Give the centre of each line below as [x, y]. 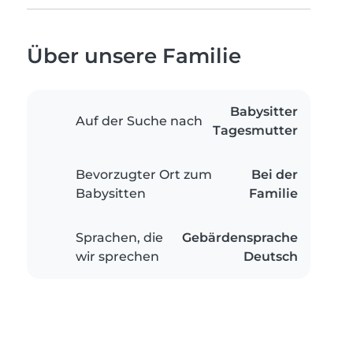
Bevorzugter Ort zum [144, 175]
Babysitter [264, 112]
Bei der [275, 175]
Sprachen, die [119, 238]
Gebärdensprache [240, 238]
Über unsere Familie [134, 56]
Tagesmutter [255, 131]
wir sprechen [117, 257]
